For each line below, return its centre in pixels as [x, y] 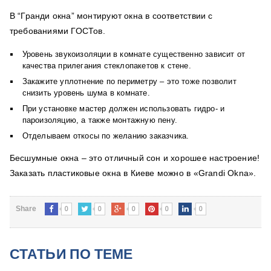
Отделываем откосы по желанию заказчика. [106, 136]
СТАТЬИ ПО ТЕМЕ [71, 254]
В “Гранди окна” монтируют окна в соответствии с [111, 16]
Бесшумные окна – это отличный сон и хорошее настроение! [135, 158]
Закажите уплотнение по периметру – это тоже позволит [129, 82]
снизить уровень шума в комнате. [86, 93]
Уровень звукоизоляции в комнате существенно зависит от [134, 54]
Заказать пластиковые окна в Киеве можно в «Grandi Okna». [133, 173]
